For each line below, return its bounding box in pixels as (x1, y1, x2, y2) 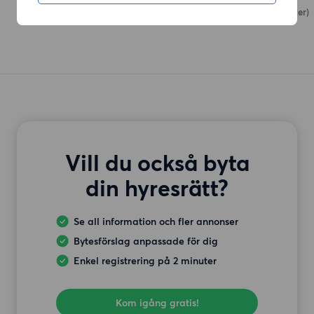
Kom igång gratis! (115, 296, 199, 310)
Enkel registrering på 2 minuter (74, 254, 217, 268)
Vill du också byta (64, 149, 250, 177)
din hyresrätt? (86, 174, 228, 202)
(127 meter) (264, 6, 309, 18)
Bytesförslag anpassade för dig (74, 235, 218, 248)
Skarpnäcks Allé (192, 6, 264, 18)
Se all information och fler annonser (74, 215, 238, 228)
